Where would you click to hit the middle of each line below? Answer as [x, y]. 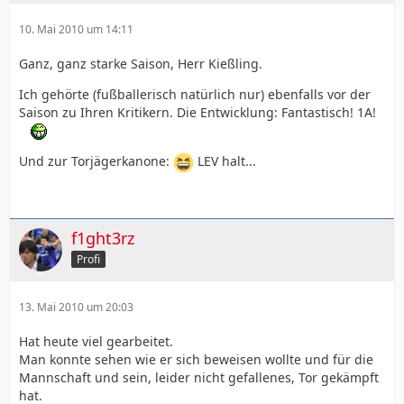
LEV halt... [225, 161]
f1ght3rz [103, 239]
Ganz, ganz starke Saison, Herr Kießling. [141, 64]
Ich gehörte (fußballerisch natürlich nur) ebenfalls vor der [195, 94]
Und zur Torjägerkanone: [96, 161]
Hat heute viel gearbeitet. [96, 342]
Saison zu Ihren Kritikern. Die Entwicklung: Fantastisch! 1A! [197, 112]
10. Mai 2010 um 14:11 [76, 29]
